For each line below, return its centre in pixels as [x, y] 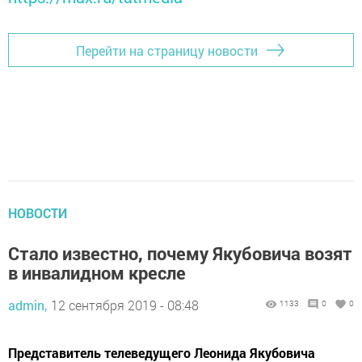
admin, [27, 305]
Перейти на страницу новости [167, 50]
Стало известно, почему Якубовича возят [180, 254]
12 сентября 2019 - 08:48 [125, 305]
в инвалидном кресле [97, 273]
